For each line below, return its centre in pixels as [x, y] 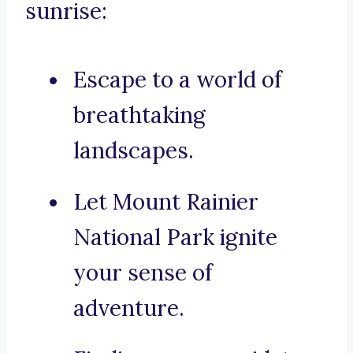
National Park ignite [175, 238]
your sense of [143, 273]
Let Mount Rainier [166, 202]
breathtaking [139, 115]
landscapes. [134, 151]
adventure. [129, 308]
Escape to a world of [178, 80]
